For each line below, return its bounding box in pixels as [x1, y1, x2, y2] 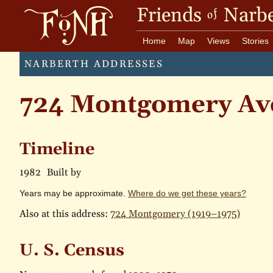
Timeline [19, 139, 94, 160]
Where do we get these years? [128, 188, 246, 198]
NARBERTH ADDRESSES [24, 58, 164, 70]
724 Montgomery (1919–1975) [110, 207, 240, 220]
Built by [47, 166, 81, 179]
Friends [136, 3, 207, 28]
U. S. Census [19, 239, 124, 261]
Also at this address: [19, 207, 110, 220]
